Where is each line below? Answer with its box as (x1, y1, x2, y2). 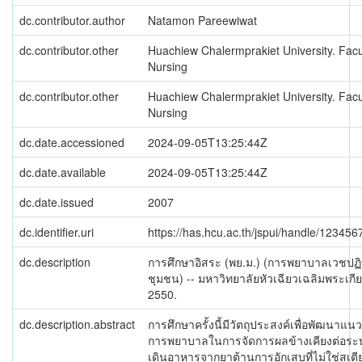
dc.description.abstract (19, 316, 135, 332)
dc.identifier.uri (19, 224, 94, 240)
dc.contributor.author (19, 12, 125, 28)
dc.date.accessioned (19, 134, 124, 150)
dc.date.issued (19, 194, 94, 210)
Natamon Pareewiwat (148, 12, 257, 28)
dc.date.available (19, 164, 106, 180)
